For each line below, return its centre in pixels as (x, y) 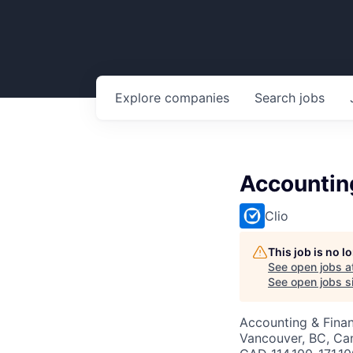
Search (277, 98)
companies (197, 98)
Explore (140, 98)
